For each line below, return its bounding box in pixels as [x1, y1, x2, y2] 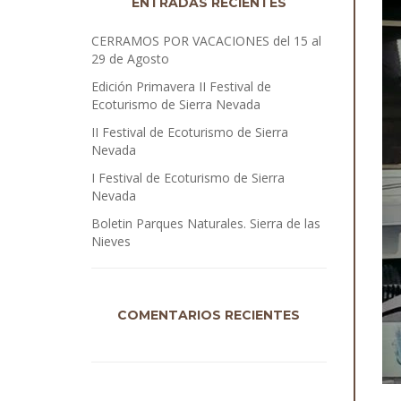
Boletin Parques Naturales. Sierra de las [91, 215, 320, 232]
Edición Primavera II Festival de [91, 78, 271, 95]
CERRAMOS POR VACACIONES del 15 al [91, 32, 321, 49]
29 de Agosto [91, 50, 169, 67]
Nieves [91, 233, 131, 250]
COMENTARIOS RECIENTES [117, 307, 301, 323]
